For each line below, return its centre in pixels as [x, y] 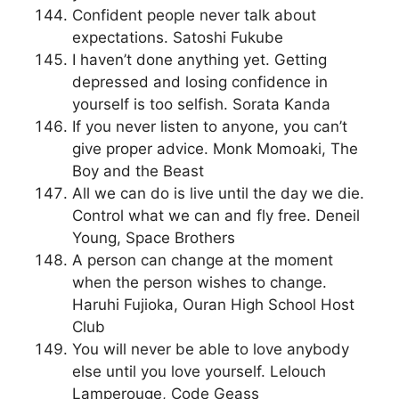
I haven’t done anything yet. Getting [199, 60]
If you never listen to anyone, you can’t [210, 127]
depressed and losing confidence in [200, 82]
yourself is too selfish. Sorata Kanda [201, 105]
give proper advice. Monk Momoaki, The [215, 149]
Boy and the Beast [138, 171]
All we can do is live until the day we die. [218, 194]
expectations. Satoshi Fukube [178, 38]
